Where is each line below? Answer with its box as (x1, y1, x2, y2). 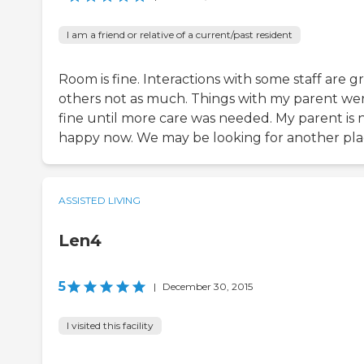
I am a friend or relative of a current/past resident (67, 28, 292, 41)
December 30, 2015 (162, 280, 253, 293)
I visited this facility (67, 319, 154, 332)
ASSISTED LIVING (58, 194, 141, 207)
